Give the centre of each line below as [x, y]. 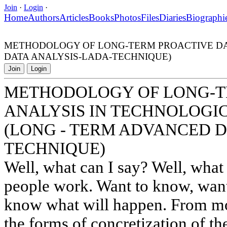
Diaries [173, 17]
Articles [74, 17]
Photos [127, 17]
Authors [44, 17]
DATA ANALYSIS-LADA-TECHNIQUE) [88, 56]
